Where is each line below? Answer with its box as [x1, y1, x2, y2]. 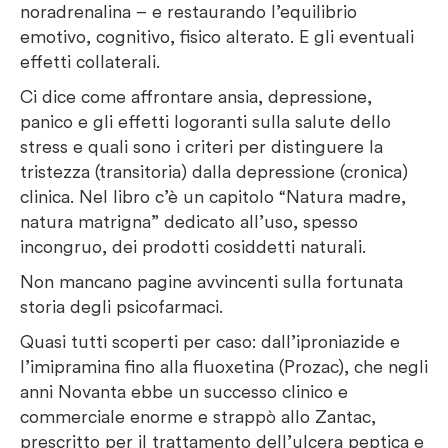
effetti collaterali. [20, 51, 160, 72]
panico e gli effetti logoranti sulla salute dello [20, 111, 391, 132]
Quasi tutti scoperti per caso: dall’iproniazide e [20, 331, 400, 352]
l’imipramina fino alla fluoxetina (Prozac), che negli [20, 356, 428, 377]
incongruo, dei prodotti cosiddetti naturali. [20, 236, 366, 257]
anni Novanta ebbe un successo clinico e [20, 381, 348, 402]
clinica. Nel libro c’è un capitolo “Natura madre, [20, 186, 406, 207]
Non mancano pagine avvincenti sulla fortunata [20, 271, 403, 292]
